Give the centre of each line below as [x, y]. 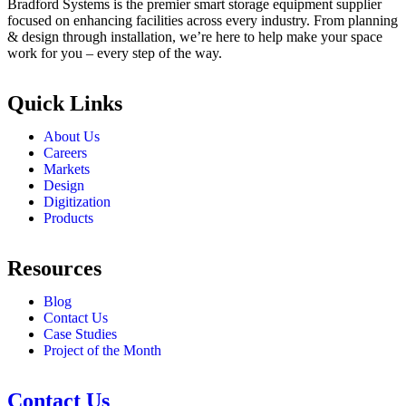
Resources [54, 268]
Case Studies [80, 333]
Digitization [77, 201]
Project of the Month [102, 350]
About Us [72, 136]
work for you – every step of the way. [115, 53]
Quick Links [65, 103]
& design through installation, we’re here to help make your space [195, 36]
